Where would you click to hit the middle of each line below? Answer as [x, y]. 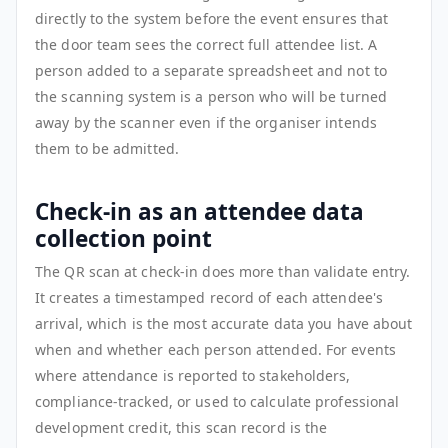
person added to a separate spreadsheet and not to [211, 70]
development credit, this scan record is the [181, 427]
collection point [123, 238]
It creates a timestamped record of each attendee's [209, 297]
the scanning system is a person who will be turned [211, 96]
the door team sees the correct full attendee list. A [206, 44]
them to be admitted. [107, 148]
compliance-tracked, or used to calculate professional [217, 401]
